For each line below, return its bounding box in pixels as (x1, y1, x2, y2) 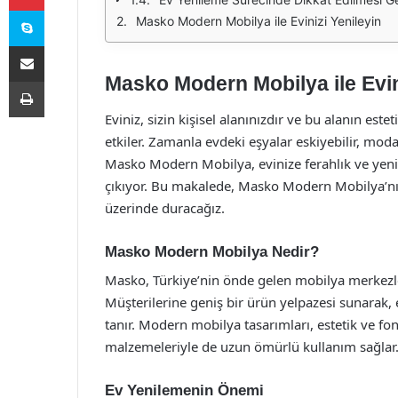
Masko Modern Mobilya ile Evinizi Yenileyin (136, 13, 381, 28)
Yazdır (44, 74, 77, 88)
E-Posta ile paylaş (44, 38, 78, 52)
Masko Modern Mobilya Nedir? (105, 243, 319, 260)
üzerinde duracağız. (105, 198, 225, 217)
